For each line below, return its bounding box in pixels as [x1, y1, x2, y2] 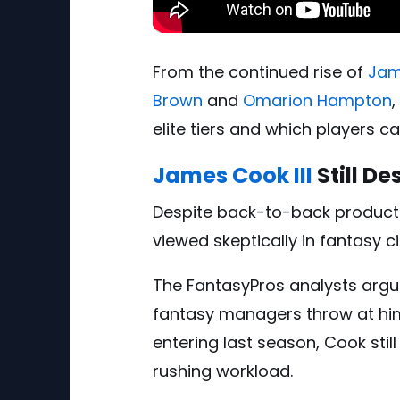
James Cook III [153, 161, 312, 191]
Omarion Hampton [243, 89, 392, 112]
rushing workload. [153, 360, 293, 383]
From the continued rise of [153, 61, 368, 84]
